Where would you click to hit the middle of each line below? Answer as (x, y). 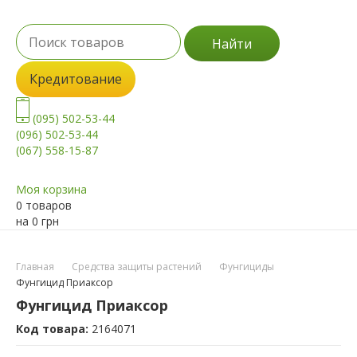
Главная (35, 267)
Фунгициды (247, 267)
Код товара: (54, 329)
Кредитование (76, 79)
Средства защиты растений (137, 267)
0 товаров (44, 206)
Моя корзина (51, 190)
